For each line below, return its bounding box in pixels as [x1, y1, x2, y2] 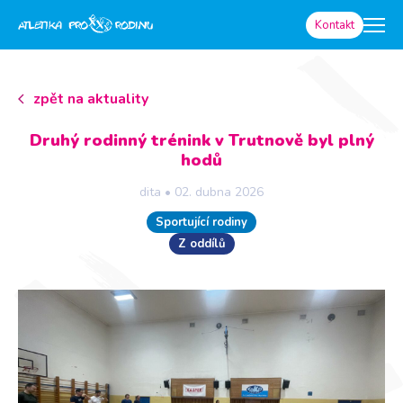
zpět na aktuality [33, 89, 148, 109]
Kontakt [315, 16, 354, 33]
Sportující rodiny [156, 213, 247, 230]
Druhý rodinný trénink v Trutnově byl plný [29, 130, 374, 151]
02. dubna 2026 [175, 184, 264, 201]
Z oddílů [177, 235, 226, 252]
